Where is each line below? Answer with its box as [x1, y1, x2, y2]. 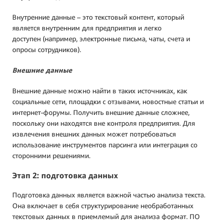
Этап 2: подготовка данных [12, 170, 118, 180]
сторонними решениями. [12, 151, 90, 160]
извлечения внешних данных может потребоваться [12, 129, 176, 138]
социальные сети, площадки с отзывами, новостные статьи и [12, 97, 204, 106]
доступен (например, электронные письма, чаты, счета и [12, 34, 190, 43]
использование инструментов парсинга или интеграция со [12, 140, 197, 149]
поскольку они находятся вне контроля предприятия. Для [12, 118, 195, 127]
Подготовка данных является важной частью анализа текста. [12, 191, 205, 199]
